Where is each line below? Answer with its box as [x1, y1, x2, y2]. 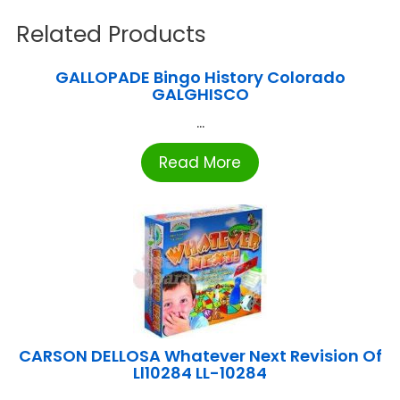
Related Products [16, 19, 206, 51]
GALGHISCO [151, 83, 249, 106]
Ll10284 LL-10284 [133, 362, 267, 385]
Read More [159, 152, 241, 174]
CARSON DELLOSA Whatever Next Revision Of [18, 345, 382, 368]
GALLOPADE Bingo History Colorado [54, 66, 346, 89]
